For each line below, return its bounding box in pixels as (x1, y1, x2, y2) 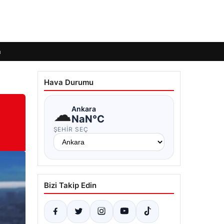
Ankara (71, 104, 96, 113)
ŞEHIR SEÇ (53, 125, 89, 133)
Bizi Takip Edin (43, 180, 96, 190)
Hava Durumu (43, 77, 93, 87)
